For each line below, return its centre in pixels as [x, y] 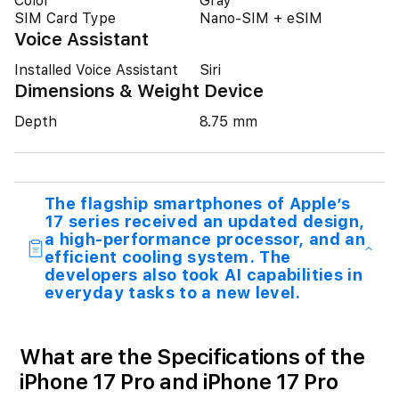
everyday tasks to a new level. [173, 293]
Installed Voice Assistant [96, 70]
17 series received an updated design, [205, 221]
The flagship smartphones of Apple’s [198, 204]
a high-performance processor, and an [205, 239]
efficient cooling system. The [168, 257]
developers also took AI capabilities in [204, 275]
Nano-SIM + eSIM [261, 18]
